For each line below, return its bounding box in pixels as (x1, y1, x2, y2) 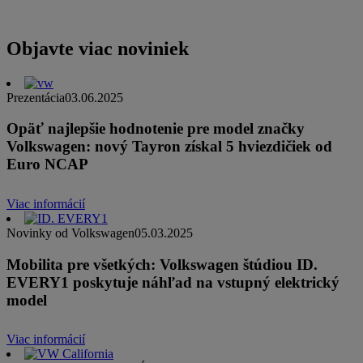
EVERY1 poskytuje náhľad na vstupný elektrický (6, 273, 340, 291)
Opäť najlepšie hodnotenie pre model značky (6, 120, 305, 138)
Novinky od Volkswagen (6, 225, 135, 240)
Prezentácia (6, 90, 65, 105)
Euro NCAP (6, 156, 88, 173)
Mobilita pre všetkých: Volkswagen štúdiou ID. (6, 255, 318, 273)
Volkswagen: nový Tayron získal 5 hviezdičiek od (6, 138, 332, 156)
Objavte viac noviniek (6, 37, 189, 59)
